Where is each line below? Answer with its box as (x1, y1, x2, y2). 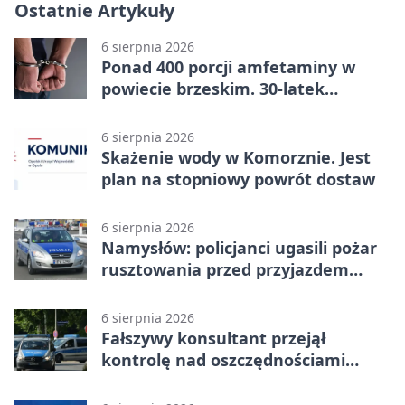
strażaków (101, 279, 185, 302)
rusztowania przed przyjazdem (101, 258, 349, 280)
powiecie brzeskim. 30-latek (101, 77, 325, 99)
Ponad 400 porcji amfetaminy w (101, 55, 355, 78)
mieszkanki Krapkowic (101, 370, 282, 392)
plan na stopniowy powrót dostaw (101, 167, 375, 190)
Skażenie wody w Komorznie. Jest (101, 146, 371, 168)
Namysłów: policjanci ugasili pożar (101, 236, 377, 259)
